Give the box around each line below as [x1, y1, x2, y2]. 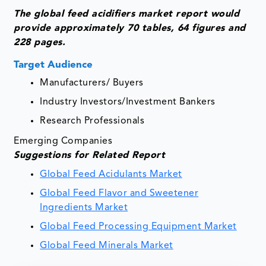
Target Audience [14, 60, 96, 71]
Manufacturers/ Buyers [40, 78, 144, 88]
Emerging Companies [14, 137, 113, 147]
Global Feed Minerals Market [40, 241, 173, 251]
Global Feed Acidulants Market [40, 170, 182, 180]
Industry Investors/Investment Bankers [40, 97, 216, 107]
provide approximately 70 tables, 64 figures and [14, 24, 246, 34]
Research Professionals [40, 116, 145, 126]
